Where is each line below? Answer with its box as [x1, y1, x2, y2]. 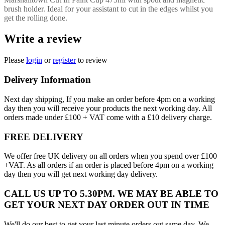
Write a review [4, 32, 81, 46]
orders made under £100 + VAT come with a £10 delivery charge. [4, 113, 212, 122]
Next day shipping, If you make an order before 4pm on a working [4, 94, 215, 103]
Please [4, 56, 26, 65]
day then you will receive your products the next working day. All [4, 103, 212, 113]
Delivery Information [4, 74, 91, 85]
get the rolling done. [4, 13, 67, 22]
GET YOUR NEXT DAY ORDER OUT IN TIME [4, 199, 209, 210]
